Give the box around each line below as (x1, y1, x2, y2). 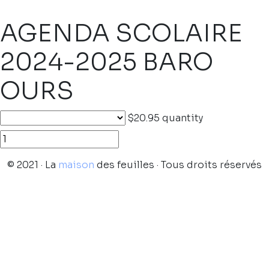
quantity (162, 112, 203, 124)
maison (58, 159, 94, 171)
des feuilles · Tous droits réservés (94, 159, 262, 171)
